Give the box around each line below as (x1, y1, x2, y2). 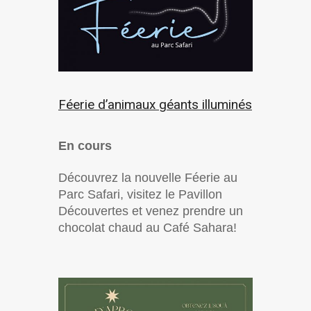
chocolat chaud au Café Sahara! (58, 221, 237, 235)
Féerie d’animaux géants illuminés (58, 96, 252, 113)
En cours (58, 139, 112, 153)
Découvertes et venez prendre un (58, 204, 243, 219)
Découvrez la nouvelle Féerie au (58, 171, 237, 185)
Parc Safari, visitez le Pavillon (58, 187, 222, 202)
